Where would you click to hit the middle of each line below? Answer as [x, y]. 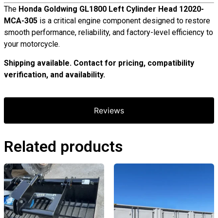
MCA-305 [21, 21]
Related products [63, 147]
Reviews [109, 111]
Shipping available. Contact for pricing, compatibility [99, 63]
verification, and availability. [54, 74]
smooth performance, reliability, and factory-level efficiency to [109, 33]
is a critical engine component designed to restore [124, 21]
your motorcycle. [32, 44]
